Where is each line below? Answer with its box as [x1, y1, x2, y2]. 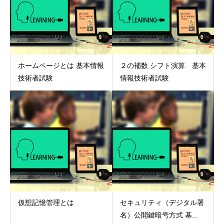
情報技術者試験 [119, 73, 169, 82]
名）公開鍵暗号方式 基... [119, 211, 198, 219]
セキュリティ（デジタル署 [119, 198, 204, 207]
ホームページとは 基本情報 [18, 61, 104, 69]
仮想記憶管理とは [18, 198, 74, 207]
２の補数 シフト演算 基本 [119, 61, 206, 69]
